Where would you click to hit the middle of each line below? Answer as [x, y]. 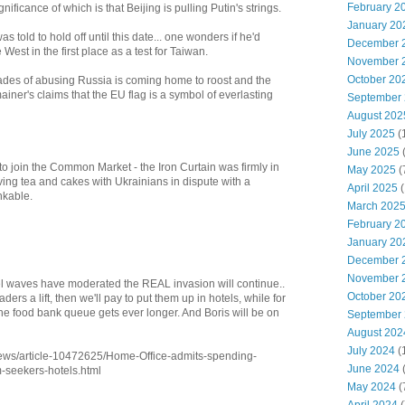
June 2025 [373, 152]
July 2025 [371, 134]
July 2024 [371, 351]
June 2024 [373, 369]
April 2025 [372, 188]
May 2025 [372, 170]
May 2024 [372, 387]
